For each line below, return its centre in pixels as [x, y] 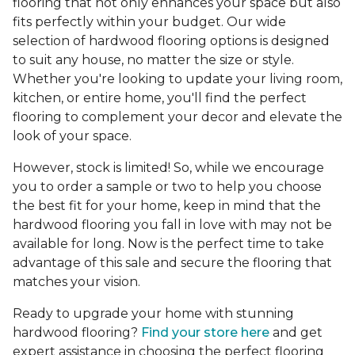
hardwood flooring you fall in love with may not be [172, 225]
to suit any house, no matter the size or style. [153, 60]
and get [296, 333]
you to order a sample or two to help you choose [167, 187]
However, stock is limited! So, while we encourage [168, 168]
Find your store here [205, 333]
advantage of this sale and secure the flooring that [172, 263]
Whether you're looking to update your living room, [177, 79]
